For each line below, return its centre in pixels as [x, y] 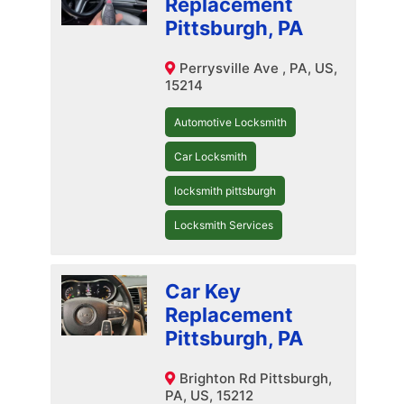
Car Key [202, 292]
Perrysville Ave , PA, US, [258, 69]
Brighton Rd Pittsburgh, [255, 379]
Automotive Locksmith [230, 123]
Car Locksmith [210, 157]
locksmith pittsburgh [225, 191]
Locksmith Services [223, 225]
